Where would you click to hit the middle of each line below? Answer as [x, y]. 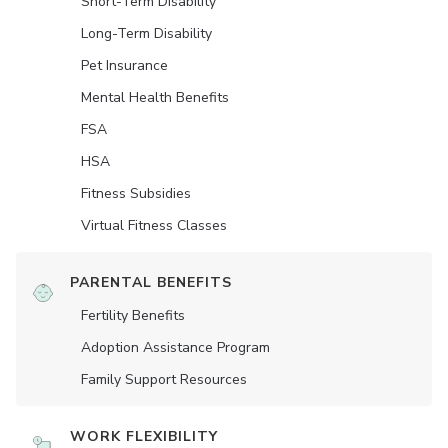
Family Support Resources [164, 380]
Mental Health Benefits [155, 98]
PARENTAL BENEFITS [151, 283]
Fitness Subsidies [136, 194]
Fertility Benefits [133, 316]
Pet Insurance [124, 66]
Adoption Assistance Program [175, 348]
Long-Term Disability [146, 34]
